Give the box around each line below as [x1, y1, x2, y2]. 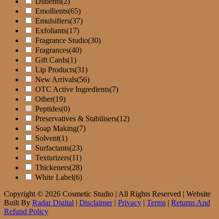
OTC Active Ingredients [35, 85, 109, 94]
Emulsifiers [35, 17, 70, 25]
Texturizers [35, 153, 69, 162]
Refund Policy [4, 207, 48, 216]
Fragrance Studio [35, 36, 88, 45]
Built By [4, 198, 32, 207]
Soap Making [35, 124, 77, 133]
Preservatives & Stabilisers [35, 114, 117, 123]
